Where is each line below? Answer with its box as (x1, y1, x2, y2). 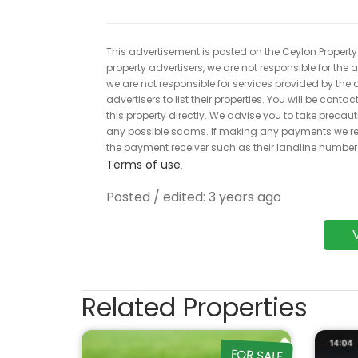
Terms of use (106, 157, 181, 173)
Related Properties (82, 289, 308, 325)
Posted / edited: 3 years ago (106, 188, 281, 206)
